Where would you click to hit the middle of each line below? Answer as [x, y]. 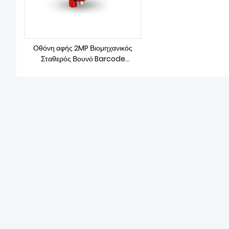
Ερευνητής [83, 70]
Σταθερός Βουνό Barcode [83, 59]
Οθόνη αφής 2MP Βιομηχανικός [83, 48]
